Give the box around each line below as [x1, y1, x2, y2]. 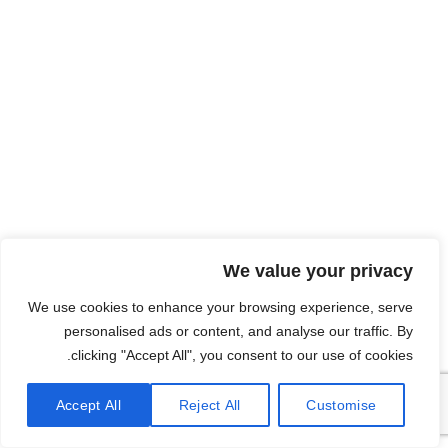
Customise [306, 397, 377, 413]
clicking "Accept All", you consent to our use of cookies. [71, 347, 413, 363]
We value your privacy [223, 261, 413, 281]
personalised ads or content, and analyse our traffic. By [64, 323, 413, 339]
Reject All [178, 397, 241, 413]
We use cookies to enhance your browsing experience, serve [28, 299, 413, 315]
